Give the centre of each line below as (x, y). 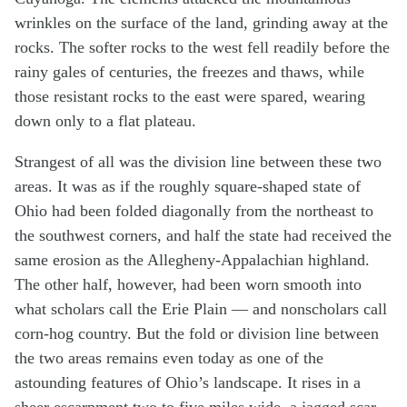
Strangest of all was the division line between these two (198, 161)
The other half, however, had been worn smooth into (188, 284)
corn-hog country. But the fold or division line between (197, 333)
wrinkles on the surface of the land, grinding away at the (201, 22)
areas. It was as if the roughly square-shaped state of (188, 186)
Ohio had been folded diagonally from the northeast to (194, 210)
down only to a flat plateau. (105, 120)
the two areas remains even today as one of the (169, 357)
